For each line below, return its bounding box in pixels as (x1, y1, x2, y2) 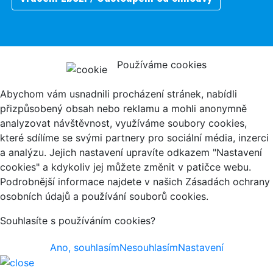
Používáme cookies (117, 58, 207, 71)
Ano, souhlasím (49, 241, 119, 253)
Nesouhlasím (119, 241, 178, 253)
